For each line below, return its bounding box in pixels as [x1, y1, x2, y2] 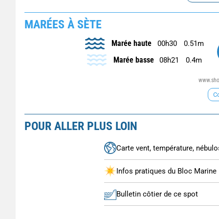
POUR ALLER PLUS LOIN [24, 119, 137, 133]
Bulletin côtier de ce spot [116, 189, 198, 198]
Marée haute [111, 38, 152, 48]
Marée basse [113, 55, 154, 65]
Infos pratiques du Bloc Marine [116, 166, 217, 175]
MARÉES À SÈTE [24, 17, 102, 31]
